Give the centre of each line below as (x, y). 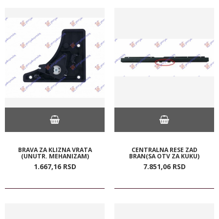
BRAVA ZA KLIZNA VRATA (55, 150)
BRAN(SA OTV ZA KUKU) (164, 156)
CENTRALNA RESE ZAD (164, 150)
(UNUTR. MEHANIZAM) (55, 156)
